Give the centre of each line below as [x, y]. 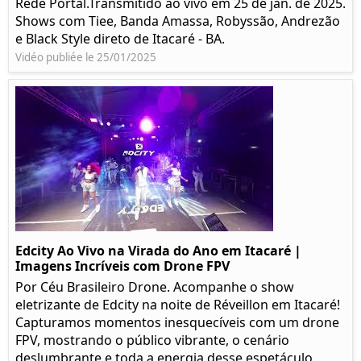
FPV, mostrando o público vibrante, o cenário [152, 340]
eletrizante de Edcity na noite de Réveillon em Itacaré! [178, 305]
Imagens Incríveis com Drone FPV [122, 266]
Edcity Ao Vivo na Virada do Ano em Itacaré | [158, 251]
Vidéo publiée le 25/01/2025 [86, 58]
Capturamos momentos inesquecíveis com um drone [177, 323]
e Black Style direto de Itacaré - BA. [120, 39]
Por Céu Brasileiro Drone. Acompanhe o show [155, 287]
